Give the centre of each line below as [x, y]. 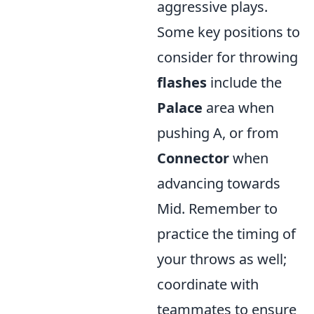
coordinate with [208, 284]
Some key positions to [228, 32]
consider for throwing [227, 57]
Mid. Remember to [217, 209]
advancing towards [219, 183]
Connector [193, 158]
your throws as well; [222, 259]
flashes [182, 82]
